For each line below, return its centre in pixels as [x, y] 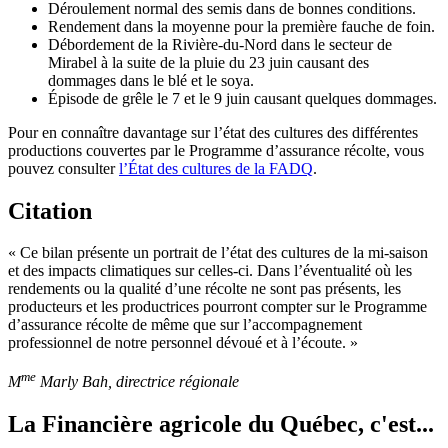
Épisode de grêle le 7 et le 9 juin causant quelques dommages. [242, 98]
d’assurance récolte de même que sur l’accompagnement [185, 325]
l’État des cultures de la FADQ [216, 168]
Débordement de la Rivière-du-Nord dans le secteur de [220, 44]
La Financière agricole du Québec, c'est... [221, 423]
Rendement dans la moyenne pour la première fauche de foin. [241, 26]
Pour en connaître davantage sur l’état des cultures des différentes [213, 132]
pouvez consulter [63, 168]
